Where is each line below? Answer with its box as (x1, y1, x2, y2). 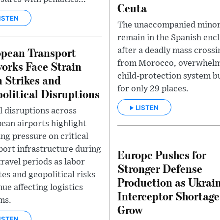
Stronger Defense (117, 160, 202, 176)
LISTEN (136, 103, 159, 111)
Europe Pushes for (117, 146, 206, 162)
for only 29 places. (117, 84, 189, 94)
